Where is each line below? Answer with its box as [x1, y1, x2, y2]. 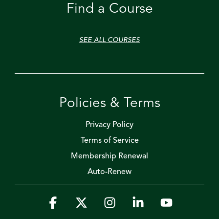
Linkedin [144, 197, 174, 205]
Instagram [115, 197, 151, 205]
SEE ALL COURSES [79, 36, 140, 44]
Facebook [59, 197, 94, 205]
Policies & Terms [59, 96, 160, 110]
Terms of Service [80, 136, 139, 145]
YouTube [172, 197, 203, 205]
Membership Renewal [71, 152, 148, 160]
